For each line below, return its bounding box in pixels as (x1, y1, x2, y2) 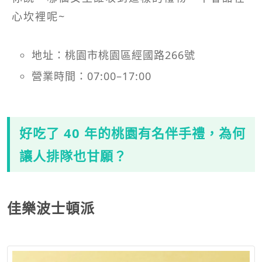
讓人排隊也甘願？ (19, 147, 127, 165)
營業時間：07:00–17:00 (32, 69, 151, 84)
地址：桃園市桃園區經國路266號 (32, 48, 195, 63)
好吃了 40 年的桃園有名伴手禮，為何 (19, 124, 246, 142)
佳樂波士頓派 (7, 198, 95, 218)
